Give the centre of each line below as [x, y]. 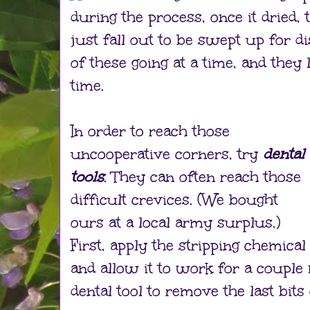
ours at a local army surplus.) [175, 222]
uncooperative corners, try [167, 154]
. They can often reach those [202, 177]
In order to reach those [150, 131]
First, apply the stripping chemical [188, 245]
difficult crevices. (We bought [174, 200]
